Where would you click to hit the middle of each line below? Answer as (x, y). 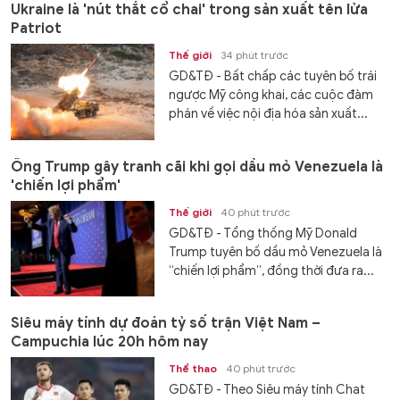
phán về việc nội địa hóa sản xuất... (269, 114)
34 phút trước (255, 55)
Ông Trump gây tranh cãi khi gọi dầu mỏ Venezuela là (197, 167)
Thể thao (193, 369)
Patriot (36, 29)
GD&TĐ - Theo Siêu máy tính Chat (267, 390)
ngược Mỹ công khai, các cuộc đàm (271, 96)
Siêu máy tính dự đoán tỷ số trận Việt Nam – (166, 324)
